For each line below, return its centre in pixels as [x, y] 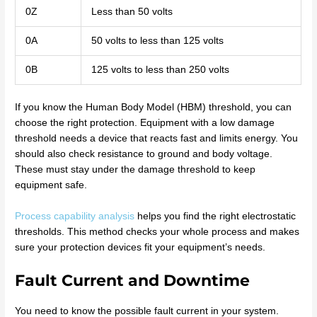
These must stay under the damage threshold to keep [136, 169]
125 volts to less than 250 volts [160, 70]
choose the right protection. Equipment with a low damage [145, 122]
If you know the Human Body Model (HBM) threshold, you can [154, 107]
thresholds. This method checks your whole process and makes [157, 231]
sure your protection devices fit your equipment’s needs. [140, 247]
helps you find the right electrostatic [215, 216]
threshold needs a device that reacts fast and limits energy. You [157, 138]
